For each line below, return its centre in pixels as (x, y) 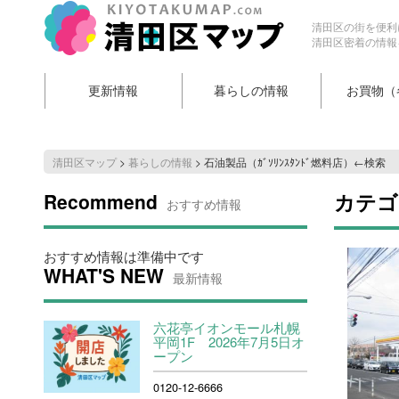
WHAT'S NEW (103, 275)
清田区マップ (84, 162)
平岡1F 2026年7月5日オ (229, 342)
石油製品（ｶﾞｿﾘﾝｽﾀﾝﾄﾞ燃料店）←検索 (294, 162)
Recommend (100, 201)
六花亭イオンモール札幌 (227, 327)
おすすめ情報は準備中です (123, 256)
